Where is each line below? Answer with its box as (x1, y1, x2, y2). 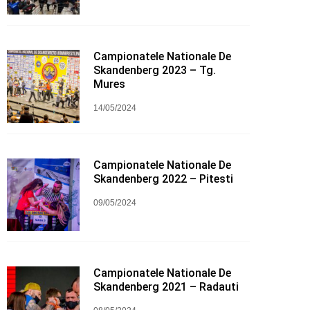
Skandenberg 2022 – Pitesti (93, 172, 234, 185)
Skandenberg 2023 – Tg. (93, 64, 217, 77)
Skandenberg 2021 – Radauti (93, 280, 239, 293)
